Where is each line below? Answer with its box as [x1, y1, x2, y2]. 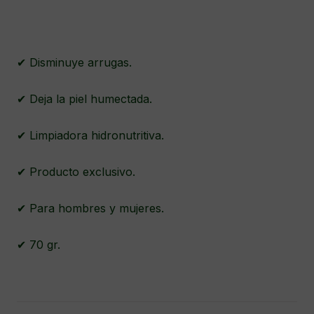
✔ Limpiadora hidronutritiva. [17, 128, 168, 143]
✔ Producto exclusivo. [17, 165, 139, 179]
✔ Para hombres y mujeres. [17, 201, 168, 216]
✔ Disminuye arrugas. [17, 55, 135, 70]
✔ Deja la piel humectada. [17, 92, 156, 107]
